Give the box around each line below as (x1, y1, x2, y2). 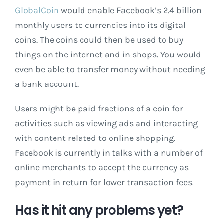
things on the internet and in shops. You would (15, 49, 201, 60)
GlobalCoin (15, 4, 59, 16)
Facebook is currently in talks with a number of (15, 147, 203, 158)
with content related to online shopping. (15, 132, 175, 143)
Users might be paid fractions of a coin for (15, 103, 183, 114)
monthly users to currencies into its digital (15, 19, 186, 30)
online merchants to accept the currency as (15, 162, 189, 173)
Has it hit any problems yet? (15, 201, 183, 219)
